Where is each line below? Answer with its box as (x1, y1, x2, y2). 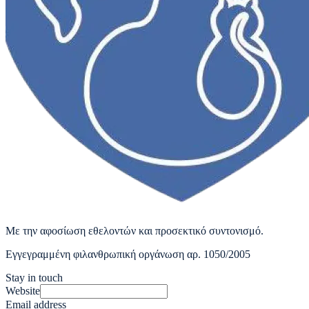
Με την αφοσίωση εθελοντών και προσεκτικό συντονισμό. (6, 225, 263, 237)
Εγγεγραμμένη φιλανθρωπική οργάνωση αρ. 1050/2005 (6, 248, 250, 261)
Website (6, 285, 40, 297)
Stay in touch (6, 272, 63, 284)
